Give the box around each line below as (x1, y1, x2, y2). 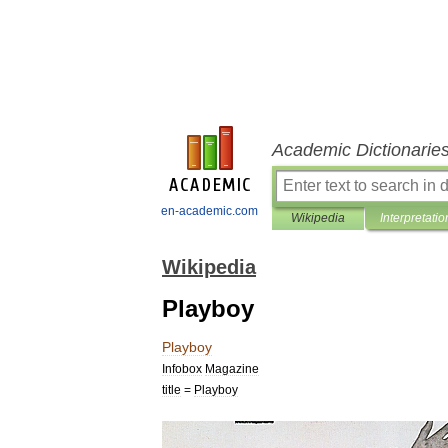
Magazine (205, 362, 259, 375)
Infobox (162, 362, 202, 375)
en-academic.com (161, 204, 258, 218)
